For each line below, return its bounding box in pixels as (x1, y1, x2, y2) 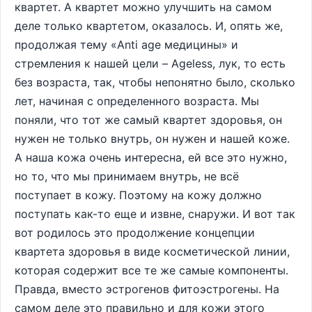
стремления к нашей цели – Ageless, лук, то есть (15, 56, 286, 70)
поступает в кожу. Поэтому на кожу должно (15, 188, 262, 202)
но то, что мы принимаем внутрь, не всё (15, 169, 239, 183)
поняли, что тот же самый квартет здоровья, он (15, 113, 282, 127)
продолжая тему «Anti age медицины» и (15, 38, 238, 52)
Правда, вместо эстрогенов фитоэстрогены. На (15, 282, 279, 296)
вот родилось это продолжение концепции (15, 226, 255, 240)
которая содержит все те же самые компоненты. (15, 263, 288, 277)
